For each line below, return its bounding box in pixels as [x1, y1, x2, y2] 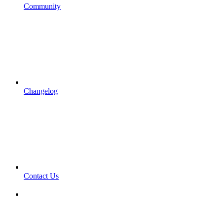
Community [24, 1, 61, 10]
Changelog [24, 86, 58, 95]
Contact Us [24, 171, 59, 180]
